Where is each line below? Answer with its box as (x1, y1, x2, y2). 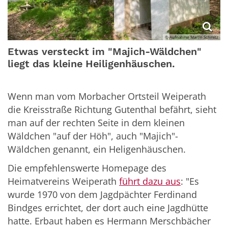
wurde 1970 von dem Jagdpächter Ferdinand (8, 188, 197, 201)
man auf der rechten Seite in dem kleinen (8, 117, 185, 129)
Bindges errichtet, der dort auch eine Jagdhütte (8, 202, 208, 214)
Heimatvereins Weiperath (8, 175, 119, 188)
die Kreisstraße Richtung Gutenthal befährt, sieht (8, 103, 216, 116)
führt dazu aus (119, 175, 181, 188)
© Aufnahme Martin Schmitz (165, 34, 218, 40)
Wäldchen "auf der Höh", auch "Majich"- (8, 130, 178, 142)
